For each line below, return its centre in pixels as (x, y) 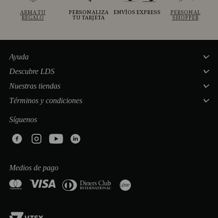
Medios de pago (34, 168)
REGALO (33, 18)
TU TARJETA (88, 18)
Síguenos (23, 120)
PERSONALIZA (88, 13)
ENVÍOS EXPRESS (137, 13)
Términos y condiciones (46, 101)
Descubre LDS (32, 72)
